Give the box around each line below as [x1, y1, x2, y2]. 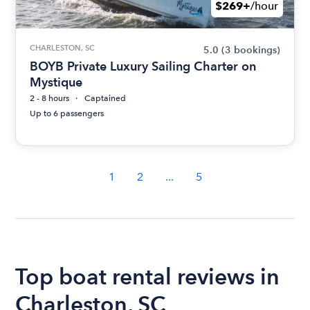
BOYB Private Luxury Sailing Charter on [30, 59, 257, 74]
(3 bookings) [221, 44, 280, 57]
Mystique [30, 75, 83, 90]
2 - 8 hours [30, 93, 70, 104]
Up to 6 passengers [30, 109, 104, 119]
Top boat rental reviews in [15, 263, 280, 291]
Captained [84, 93, 127, 104]
